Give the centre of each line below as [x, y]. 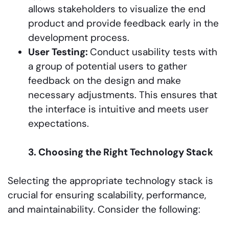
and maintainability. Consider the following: [104, 209]
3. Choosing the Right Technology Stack [121, 152]
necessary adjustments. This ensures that [123, 95]
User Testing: [59, 52]
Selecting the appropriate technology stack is [110, 180]
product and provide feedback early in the [123, 23]
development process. [79, 37]
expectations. [59, 123]
